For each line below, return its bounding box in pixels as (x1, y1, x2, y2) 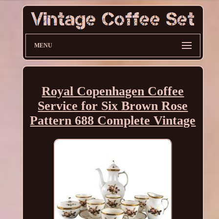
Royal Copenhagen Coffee (42, 84, 184, 98)
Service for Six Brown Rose (38, 98, 188, 113)
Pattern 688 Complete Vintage (30, 113, 196, 128)
